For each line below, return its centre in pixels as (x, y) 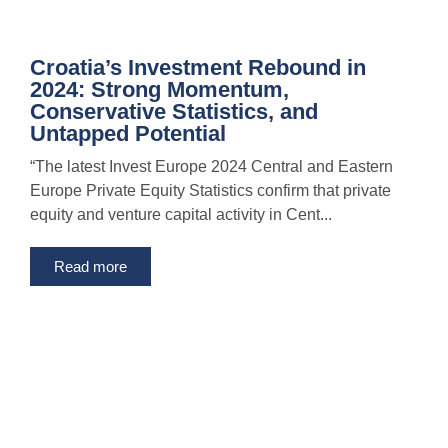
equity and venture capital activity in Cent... (181, 215)
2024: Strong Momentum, (159, 90)
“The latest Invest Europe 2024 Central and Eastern (211, 167)
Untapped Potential (128, 134)
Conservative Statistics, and (174, 112)
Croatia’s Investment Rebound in (198, 68)
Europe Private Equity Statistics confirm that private (210, 191)
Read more (90, 267)
